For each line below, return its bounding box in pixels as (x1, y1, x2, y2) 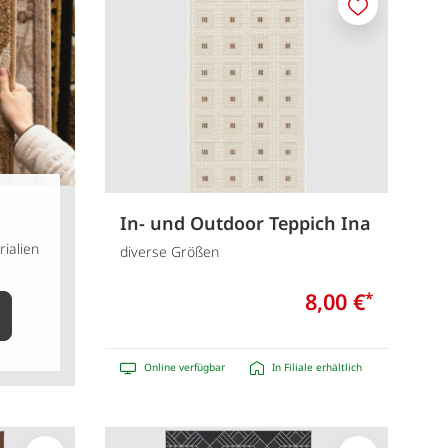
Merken (356, 6, 409, 26)
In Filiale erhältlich (271, 360, 362, 375)
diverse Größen (119, 242, 219, 262)
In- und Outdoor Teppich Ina (119, 210, 371, 235)
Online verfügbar (143, 360, 225, 375)
